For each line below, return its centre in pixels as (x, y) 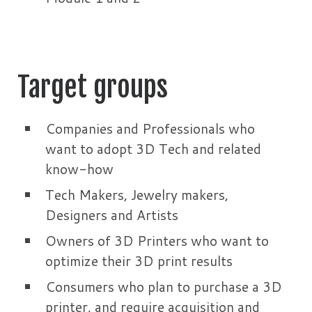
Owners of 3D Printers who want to (157, 240)
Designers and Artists (112, 214)
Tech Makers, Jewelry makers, (137, 194)
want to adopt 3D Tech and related (153, 148)
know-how (79, 169)
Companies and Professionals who (150, 128)
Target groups (93, 87)
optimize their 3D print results (139, 260)
